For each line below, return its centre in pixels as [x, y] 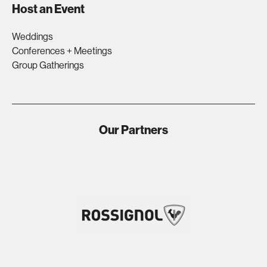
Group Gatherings [48, 65]
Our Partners [133, 130]
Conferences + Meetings [62, 51]
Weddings [32, 37]
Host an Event [48, 9]
